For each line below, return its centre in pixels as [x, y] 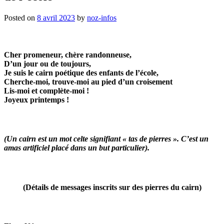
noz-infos [102, 18]
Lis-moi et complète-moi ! [46, 90]
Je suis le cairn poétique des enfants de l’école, [81, 72]
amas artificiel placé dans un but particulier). [77, 148]
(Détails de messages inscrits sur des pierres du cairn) [112, 187]
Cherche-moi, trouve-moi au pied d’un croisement [88, 81]
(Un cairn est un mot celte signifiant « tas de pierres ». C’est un [106, 139]
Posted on [20, 18]
